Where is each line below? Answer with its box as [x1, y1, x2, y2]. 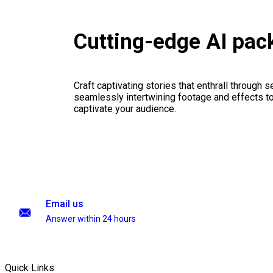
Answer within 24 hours [46, 214, 136, 224]
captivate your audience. [73, 103, 176, 115]
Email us [46, 198, 83, 210]
